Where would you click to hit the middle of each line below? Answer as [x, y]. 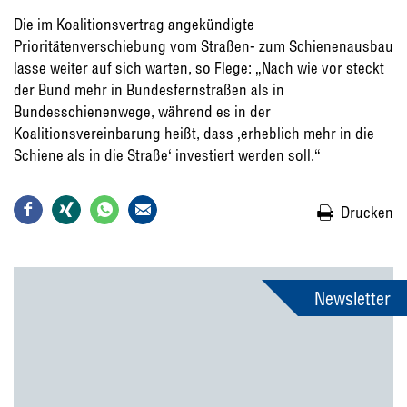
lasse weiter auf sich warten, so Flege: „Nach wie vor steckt [199, 67]
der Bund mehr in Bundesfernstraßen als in [149, 89]
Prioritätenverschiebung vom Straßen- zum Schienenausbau [203, 45]
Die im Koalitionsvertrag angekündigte [134, 24]
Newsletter [352, 298]
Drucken [367, 212]
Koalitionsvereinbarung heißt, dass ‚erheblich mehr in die [194, 133]
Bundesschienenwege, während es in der [142, 111]
